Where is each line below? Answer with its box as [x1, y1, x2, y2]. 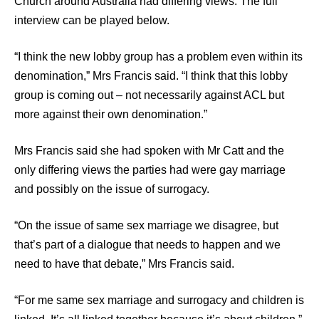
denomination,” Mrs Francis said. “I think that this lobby [14, 70, 288, 82]
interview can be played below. [14, 14, 169, 26]
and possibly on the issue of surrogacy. [14, 183, 209, 195]
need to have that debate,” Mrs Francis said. [14, 258, 234, 270]
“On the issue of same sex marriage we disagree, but [14, 219, 278, 231]
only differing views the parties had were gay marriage [14, 164, 286, 176]
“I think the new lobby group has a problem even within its [14, 51, 303, 63]
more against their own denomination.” [14, 108, 207, 120]
